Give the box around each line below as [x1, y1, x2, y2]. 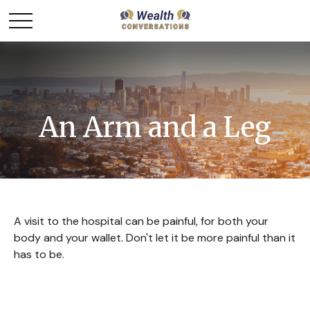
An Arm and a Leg [39, 110, 271, 145]
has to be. [14, 247, 64, 262]
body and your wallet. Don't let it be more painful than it [14, 230, 295, 245]
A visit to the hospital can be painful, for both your [14, 214, 268, 228]
